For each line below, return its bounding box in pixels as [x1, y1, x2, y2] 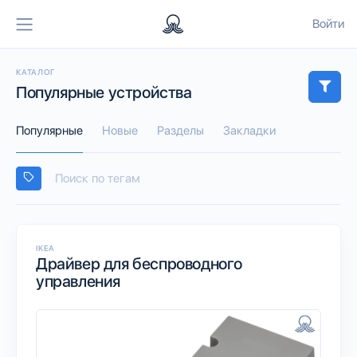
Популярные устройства [16, 82, 192, 102]
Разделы [157, 123, 204, 138]
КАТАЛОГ [16, 66, 55, 76]
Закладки [223, 123, 276, 138]
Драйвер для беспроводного [36, 254, 243, 273]
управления [36, 272, 120, 291]
